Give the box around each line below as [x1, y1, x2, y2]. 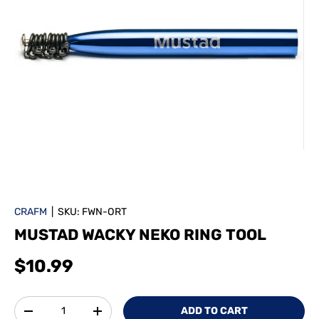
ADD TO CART [180, 305, 248, 317]
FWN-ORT [82, 206, 127, 218]
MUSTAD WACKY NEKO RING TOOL [14, 226, 266, 244]
